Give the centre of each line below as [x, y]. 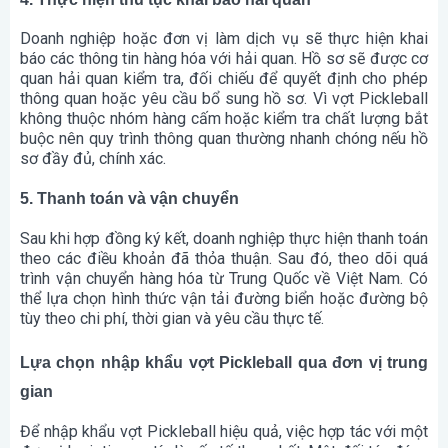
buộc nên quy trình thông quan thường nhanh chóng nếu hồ [224, 139]
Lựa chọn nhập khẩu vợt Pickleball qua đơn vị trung [224, 363]
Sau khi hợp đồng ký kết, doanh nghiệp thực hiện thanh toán [224, 238]
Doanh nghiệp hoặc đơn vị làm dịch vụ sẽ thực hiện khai [224, 39]
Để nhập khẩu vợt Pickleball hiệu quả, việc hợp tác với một [224, 431]
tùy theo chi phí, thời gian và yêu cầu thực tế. [172, 318]
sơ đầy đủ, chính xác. [93, 159]
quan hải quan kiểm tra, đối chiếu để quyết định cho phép [224, 79]
